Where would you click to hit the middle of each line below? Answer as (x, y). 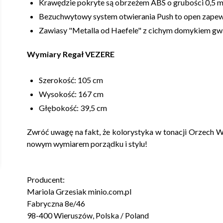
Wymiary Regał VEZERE (70, 54)
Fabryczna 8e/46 (56, 203)
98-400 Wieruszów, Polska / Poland (88, 215)
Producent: (46, 179)
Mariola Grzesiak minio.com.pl (79, 191)
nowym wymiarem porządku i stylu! (87, 143)
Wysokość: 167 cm (71, 94)
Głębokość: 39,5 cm (73, 108)
